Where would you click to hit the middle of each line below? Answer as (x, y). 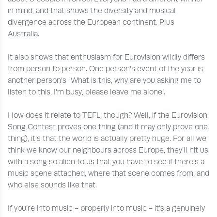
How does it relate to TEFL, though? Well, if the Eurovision (108, 115)
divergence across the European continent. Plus (91, 22)
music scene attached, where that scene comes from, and (108, 173)
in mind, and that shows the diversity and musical (92, 10)
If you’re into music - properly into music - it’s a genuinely (106, 208)
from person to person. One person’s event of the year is (105, 69)
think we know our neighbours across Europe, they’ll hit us (108, 150)
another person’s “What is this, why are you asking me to (104, 80)
